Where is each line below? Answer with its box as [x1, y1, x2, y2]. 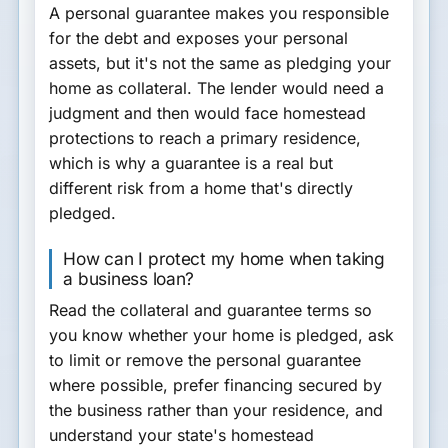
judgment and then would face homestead [49, 103, 367, 124]
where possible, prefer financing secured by [49, 375, 383, 396]
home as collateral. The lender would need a [49, 78, 385, 99]
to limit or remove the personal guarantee [49, 350, 362, 371]
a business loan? [63, 267, 195, 289]
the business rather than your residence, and [49, 400, 384, 421]
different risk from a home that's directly [49, 178, 354, 199]
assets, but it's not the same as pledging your [49, 53, 392, 74]
